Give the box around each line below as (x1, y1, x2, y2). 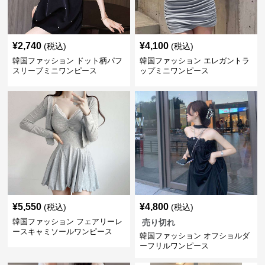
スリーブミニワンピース (12, 66, 98, 75)
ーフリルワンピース (139, 241, 209, 250)
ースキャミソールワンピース (12, 227, 113, 236)
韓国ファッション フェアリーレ (12, 217, 123, 226)
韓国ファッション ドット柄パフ (12, 56, 123, 65)
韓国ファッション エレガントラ (139, 56, 250, 65)
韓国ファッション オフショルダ (139, 231, 250, 240)
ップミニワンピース (139, 66, 209, 75)
